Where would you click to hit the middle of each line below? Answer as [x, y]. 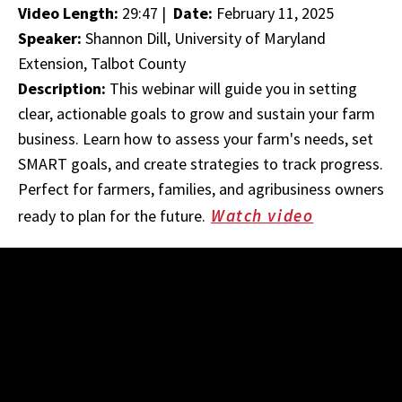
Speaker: [52, 38]
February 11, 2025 [275, 13]
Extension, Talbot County [102, 63]
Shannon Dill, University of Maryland [205, 38]
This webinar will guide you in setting [233, 88]
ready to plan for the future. [112, 216]
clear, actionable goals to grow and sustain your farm [197, 114]
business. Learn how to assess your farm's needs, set [196, 139]
